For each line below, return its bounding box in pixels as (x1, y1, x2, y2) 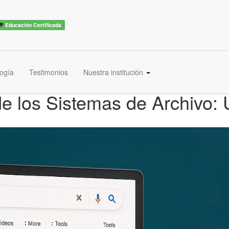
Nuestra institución (83, 67, 145, 77)
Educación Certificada (4, 20, 62, 29)
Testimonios (29, 67, 68, 77)
